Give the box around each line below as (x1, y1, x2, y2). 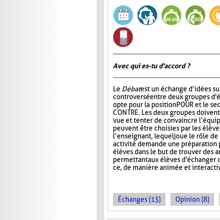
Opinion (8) (175, 195, 209, 204)
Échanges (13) (118, 195, 161, 204)
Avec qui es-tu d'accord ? (113, 62, 190, 70)
